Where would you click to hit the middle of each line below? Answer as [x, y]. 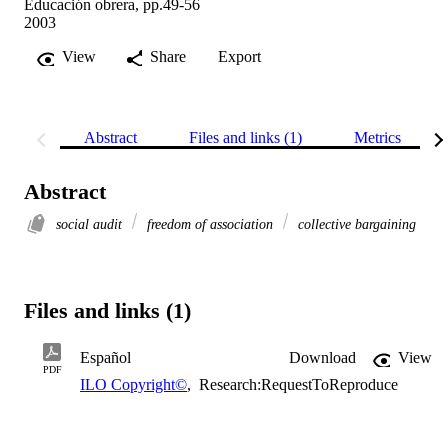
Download [322, 358]
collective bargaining [355, 224]
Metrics [377, 138]
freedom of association [210, 224]
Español [105, 358]
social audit [91, 224]
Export [239, 57]
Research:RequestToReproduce [296, 385]
